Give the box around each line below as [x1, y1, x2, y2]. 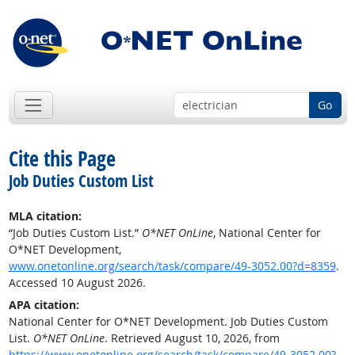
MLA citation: [8, 208, 82, 224]
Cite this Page [8, 144, 116, 174]
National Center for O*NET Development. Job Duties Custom [8, 314, 328, 330]
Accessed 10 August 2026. [8, 275, 146, 291]
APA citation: [8, 297, 79, 313]
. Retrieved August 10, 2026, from [104, 330, 280, 346]
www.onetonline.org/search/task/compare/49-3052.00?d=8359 [8, 258, 336, 274]
